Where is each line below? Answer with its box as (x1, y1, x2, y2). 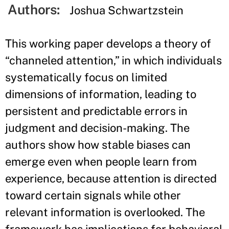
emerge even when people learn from (5, 155, 197, 168)
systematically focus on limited (5, 71, 167, 84)
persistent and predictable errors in (5, 104, 188, 118)
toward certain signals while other (5, 189, 181, 202)
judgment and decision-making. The (5, 121, 190, 134)
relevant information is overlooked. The (5, 205, 205, 219)
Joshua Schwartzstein (70, 4, 184, 17)
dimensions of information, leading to (5, 87, 196, 101)
